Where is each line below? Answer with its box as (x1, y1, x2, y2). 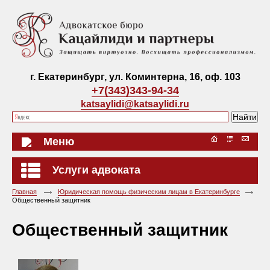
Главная (12, 188, 37, 196)
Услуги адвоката (49, 163, 140, 176)
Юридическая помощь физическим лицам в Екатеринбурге (58, 188, 240, 196)
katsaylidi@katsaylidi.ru (81, 98, 189, 109)
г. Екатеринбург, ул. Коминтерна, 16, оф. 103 (30, 71, 240, 82)
